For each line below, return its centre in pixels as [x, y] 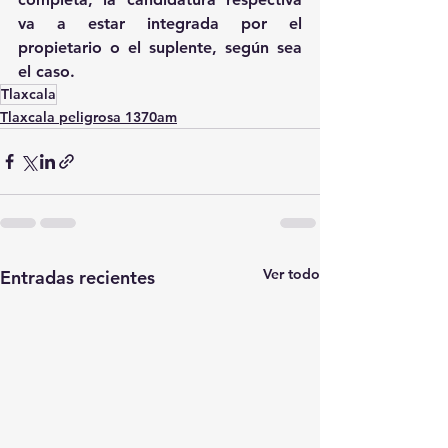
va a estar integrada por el [160, 24]
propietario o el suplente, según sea [160, 48]
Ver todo [291, 274]
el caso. [46, 72]
